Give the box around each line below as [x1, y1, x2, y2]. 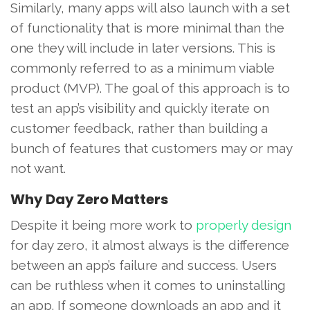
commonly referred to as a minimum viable [10, 60, 275, 75]
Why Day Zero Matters [10, 189, 168, 209]
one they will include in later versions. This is [10, 39, 275, 55]
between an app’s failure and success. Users [10, 257, 277, 273]
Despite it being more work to [10, 217, 196, 232]
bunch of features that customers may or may [10, 140, 292, 156]
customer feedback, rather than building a [10, 120, 268, 136]
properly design [196, 217, 291, 232]
